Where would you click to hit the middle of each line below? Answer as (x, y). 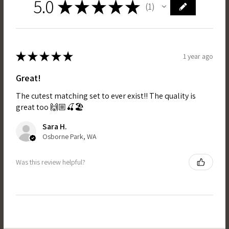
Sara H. (55, 127)
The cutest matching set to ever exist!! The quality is (106, 96)
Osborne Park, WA (70, 137)
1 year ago (198, 56)
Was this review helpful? (51, 162)
